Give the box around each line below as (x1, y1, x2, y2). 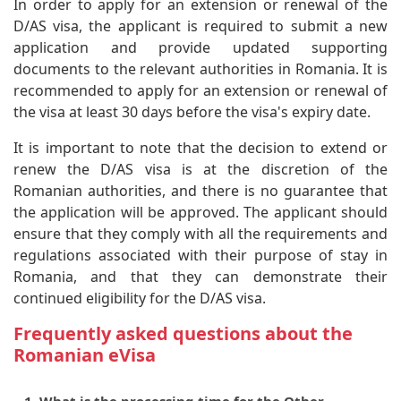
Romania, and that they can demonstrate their (13, 266, 388, 286)
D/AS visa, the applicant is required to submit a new (13, 15, 388, 36)
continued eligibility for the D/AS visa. (13, 287, 266, 308)
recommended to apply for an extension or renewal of (13, 80, 388, 100)
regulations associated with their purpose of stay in (13, 244, 388, 265)
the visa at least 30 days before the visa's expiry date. (13, 101, 371, 122)
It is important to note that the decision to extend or (13, 137, 388, 158)
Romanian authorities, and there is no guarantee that (13, 180, 388, 200)
